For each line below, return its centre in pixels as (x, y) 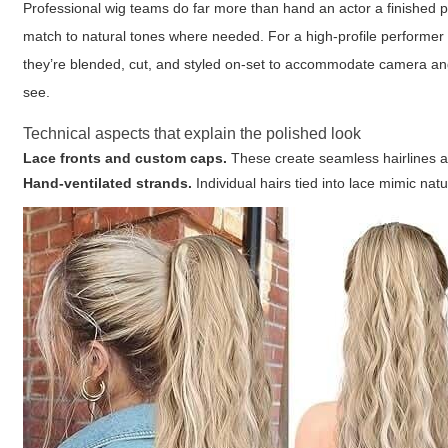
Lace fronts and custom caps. (125, 158)
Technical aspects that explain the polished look (192, 133)
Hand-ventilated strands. (108, 183)
